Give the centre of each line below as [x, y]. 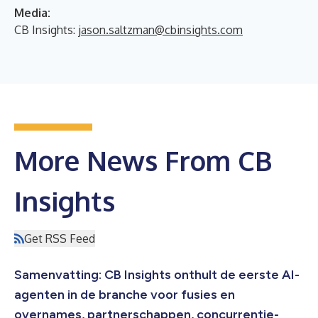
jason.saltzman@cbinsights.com [160, 29]
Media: [32, 12]
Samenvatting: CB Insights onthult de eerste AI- [157, 274]
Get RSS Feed [60, 238]
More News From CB [143, 160]
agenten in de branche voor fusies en [125, 294]
